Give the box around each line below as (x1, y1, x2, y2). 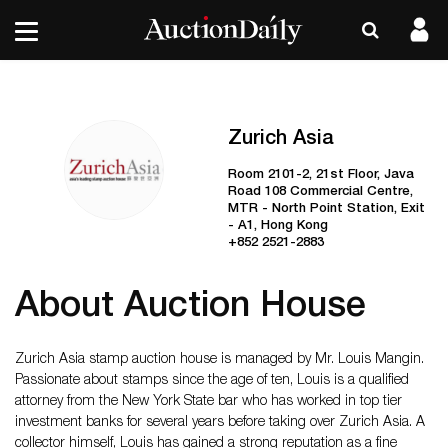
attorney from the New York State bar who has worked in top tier (15, 395, 402, 409)
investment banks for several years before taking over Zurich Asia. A (15, 416, 425, 430)
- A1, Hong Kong (227, 220, 328, 233)
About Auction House (15, 290, 366, 326)
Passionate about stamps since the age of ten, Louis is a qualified (15, 374, 409, 388)
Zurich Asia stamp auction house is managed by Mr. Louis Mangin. (15, 353, 428, 367)
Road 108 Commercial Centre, (227, 186, 413, 199)
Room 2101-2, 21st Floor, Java (227, 169, 414, 182)
